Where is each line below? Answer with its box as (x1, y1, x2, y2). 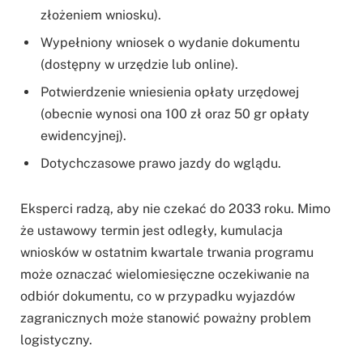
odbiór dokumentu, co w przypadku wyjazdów (20, 288, 295, 304)
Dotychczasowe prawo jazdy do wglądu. (41, 156, 281, 172)
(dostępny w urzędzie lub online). (41, 57, 238, 73)
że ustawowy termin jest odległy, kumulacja (20, 223, 283, 238)
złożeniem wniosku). (41, 7, 161, 23)
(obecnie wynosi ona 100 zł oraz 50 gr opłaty (41, 106, 310, 122)
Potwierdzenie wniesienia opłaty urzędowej (41, 84, 299, 100)
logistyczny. (20, 332, 92, 348)
